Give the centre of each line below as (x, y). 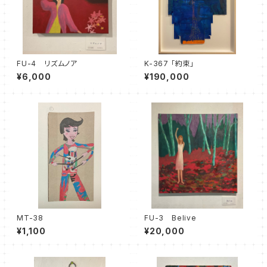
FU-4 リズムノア (47, 63)
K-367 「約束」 (169, 63)
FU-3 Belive (170, 218)
